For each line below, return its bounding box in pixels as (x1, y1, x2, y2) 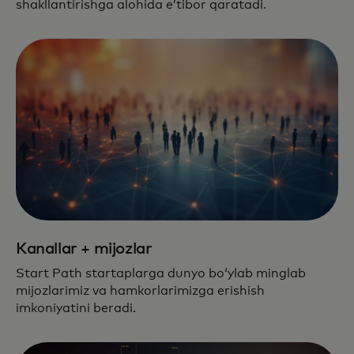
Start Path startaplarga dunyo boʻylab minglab (16, 266, 306, 280)
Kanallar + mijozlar (16, 240, 153, 257)
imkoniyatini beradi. (16, 301, 136, 314)
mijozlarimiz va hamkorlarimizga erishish (16, 284, 265, 297)
